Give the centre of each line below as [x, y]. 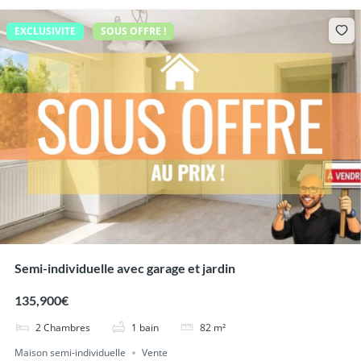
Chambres [66, 327]
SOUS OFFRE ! [133, 31]
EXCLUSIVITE [45, 31]
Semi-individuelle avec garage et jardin [124, 268]
